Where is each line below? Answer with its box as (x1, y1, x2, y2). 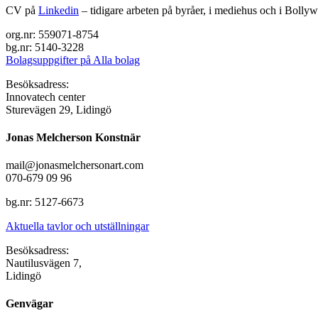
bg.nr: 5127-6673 (6, 196, 84, 209)
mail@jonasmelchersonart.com (6, 159, 143, 172)
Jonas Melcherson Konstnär (6, 131, 141, 143)
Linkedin (38, 4, 79, 16)
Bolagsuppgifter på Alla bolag (6, 53, 140, 66)
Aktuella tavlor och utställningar (6, 220, 149, 233)
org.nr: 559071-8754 (6, 28, 99, 40)
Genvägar (6, 297, 53, 310)
